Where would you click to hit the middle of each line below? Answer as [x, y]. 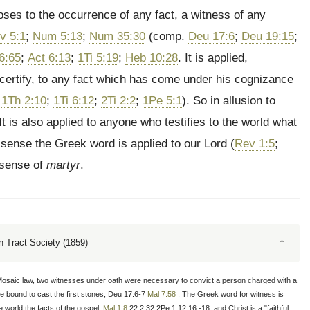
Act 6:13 [49, 58]
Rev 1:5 [255, 144]
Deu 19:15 [268, 36]
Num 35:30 [117, 36]
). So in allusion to [229, 101]
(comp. [167, 36]
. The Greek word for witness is [230, 294]
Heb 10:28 [152, 58]
